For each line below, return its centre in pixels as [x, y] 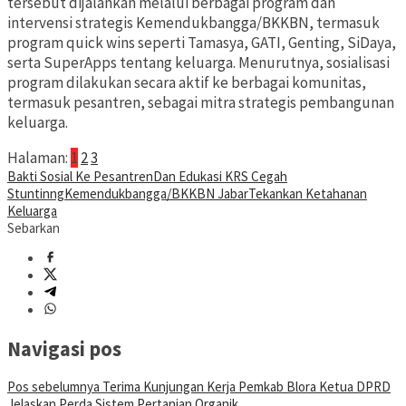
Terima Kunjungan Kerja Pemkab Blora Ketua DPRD [245, 387]
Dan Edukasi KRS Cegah [220, 177]
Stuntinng [36, 194]
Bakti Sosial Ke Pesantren [80, 177]
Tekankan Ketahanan [308, 194]
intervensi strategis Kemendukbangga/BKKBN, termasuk [193, 23]
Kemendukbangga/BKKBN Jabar [156, 194]
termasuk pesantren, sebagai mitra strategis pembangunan [201, 103]
